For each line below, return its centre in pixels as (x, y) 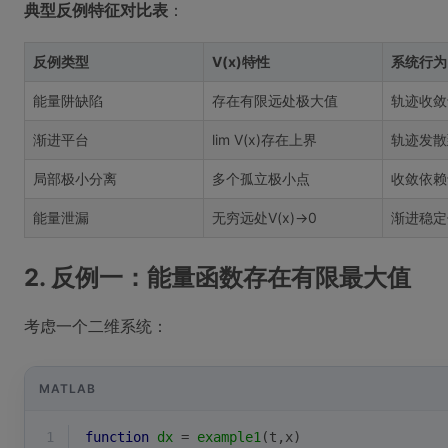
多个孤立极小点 (261, 178)
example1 (229, 437)
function (117, 437)
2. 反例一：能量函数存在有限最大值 (217, 277)
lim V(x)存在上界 (264, 139)
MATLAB (67, 388)
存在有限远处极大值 (275, 100)
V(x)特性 (241, 61)
